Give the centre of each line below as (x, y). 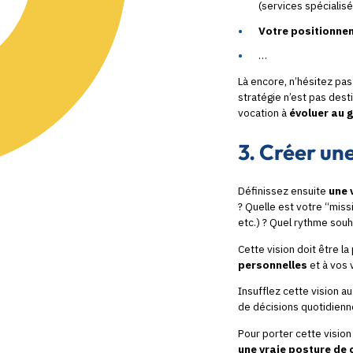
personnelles (274, 264)
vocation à (264, 113)
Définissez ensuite (283, 191)
